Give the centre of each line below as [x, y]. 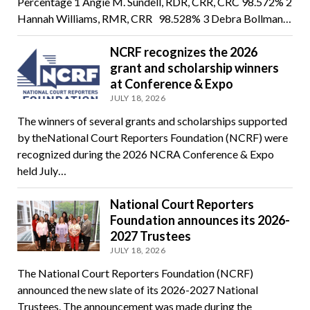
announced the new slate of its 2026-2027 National [137, 289]
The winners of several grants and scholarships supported [152, 120]
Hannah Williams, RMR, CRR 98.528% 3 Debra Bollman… [154, 18]
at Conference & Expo [172, 83]
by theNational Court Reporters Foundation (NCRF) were [152, 137]
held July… [42, 170]
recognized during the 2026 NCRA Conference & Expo [145, 154]
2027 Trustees [151, 236]
